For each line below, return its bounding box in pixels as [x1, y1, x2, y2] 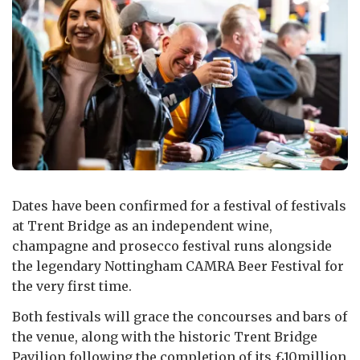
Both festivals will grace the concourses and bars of [12, 308, 347, 325]
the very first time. [12, 277, 132, 294]
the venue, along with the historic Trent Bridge [12, 328, 317, 345]
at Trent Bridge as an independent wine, [12, 217, 272, 234]
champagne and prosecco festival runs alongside [12, 237, 332, 254]
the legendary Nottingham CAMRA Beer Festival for [12, 257, 344, 274]
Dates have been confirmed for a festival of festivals [12, 197, 346, 214]
